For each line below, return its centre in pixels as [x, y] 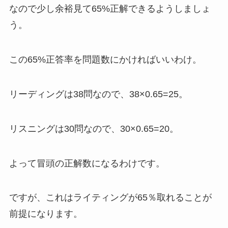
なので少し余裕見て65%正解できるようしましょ [110, 9]
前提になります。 [46, 214]
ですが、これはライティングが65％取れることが [110, 198]
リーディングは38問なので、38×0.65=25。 [98, 94]
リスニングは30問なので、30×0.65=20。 [94, 129]
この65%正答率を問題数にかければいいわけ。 [105, 60]
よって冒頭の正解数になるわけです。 [87, 163]
